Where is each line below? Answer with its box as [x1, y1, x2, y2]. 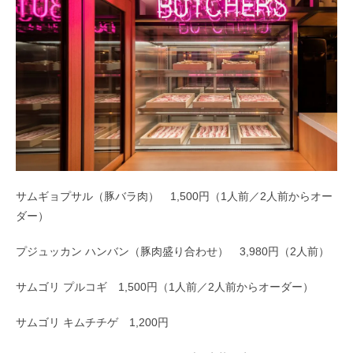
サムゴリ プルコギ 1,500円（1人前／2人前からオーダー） [16, 280, 314, 293]
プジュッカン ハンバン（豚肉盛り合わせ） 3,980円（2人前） [16, 244, 329, 258]
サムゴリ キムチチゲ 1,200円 [16, 315, 169, 329]
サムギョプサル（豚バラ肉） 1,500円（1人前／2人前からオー [16, 189, 333, 203]
